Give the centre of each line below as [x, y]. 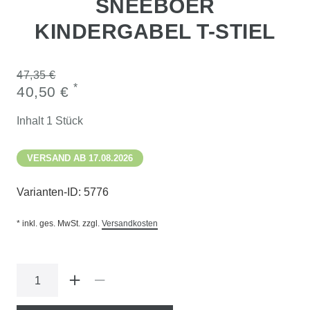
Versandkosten [130, 224]
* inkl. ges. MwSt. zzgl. [59, 224]
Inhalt [31, 121]
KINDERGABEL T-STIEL [155, 31]
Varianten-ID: [50, 192]
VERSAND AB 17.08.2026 [80, 158]
